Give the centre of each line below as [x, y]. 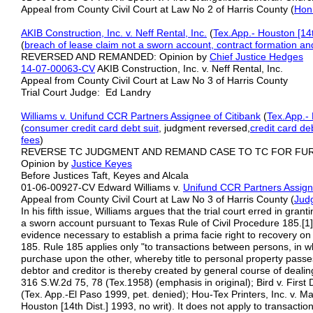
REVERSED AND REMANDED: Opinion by [115, 57]
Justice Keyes [102, 163]
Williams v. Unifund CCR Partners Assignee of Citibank [141, 116]
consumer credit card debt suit [92, 128]
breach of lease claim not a [86, 45]
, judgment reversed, [204, 128]
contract [233, 45]
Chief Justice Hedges [256, 57]
